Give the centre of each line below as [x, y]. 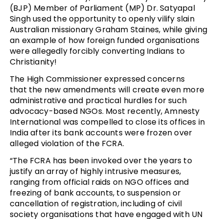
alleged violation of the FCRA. [67, 143]
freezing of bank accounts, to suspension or [96, 193]
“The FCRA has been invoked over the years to [101, 160]
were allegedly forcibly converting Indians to [98, 51]
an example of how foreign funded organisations [105, 40]
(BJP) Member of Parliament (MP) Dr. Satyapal [102, 8]
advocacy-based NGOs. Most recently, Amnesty [105, 111]
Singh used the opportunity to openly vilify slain [102, 19]
